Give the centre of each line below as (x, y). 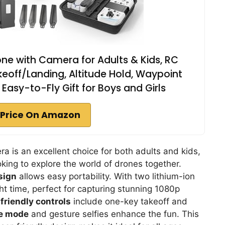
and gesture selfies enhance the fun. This (114, 214)
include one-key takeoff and (129, 201)
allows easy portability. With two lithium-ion (106, 176)
